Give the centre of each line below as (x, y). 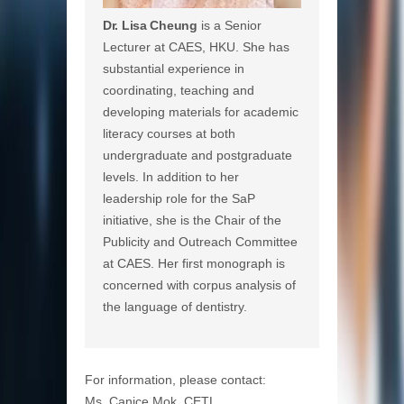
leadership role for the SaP (179, 199)
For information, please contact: (175, 380)
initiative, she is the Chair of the (192, 220)
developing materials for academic (201, 112)
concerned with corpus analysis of (199, 285)
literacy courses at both (169, 134)
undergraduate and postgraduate (197, 156)
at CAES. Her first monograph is (194, 264)
